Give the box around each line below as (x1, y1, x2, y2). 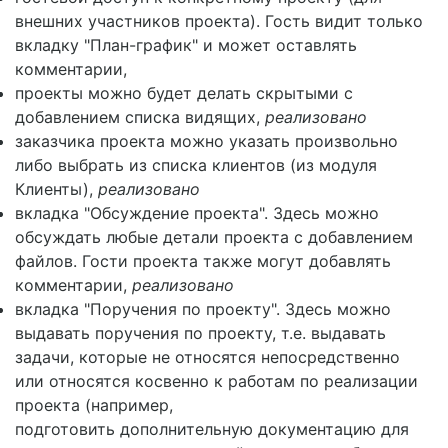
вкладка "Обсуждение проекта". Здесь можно (15, 203, 379, 223)
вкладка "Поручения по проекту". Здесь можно (15, 299, 391, 319)
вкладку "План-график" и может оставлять (15, 35, 357, 55)
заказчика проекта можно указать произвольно (15, 131, 398, 151)
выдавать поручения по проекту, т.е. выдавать (15, 323, 386, 343)
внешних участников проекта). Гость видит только (15, 11, 423, 31)
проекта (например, (15, 395, 173, 415)
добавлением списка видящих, (15, 107, 265, 127)
